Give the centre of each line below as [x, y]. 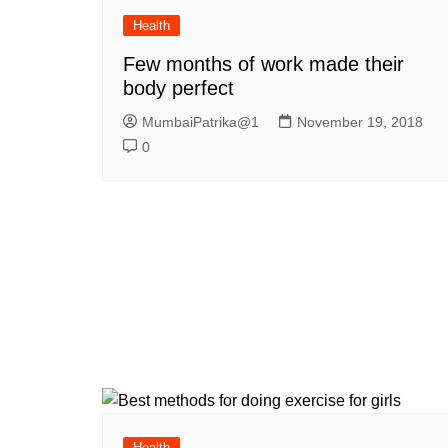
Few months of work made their [263, 63]
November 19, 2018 [360, 121]
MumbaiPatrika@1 [200, 121]
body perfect [178, 87]
